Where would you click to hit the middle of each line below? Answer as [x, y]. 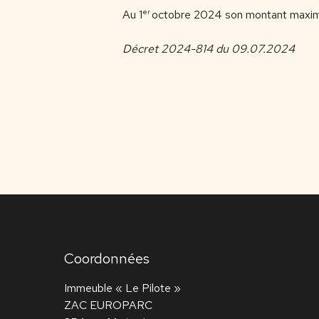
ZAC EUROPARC [108, 305]
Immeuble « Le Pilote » [122, 288]
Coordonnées [107, 258]
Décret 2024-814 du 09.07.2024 [209, 48]
